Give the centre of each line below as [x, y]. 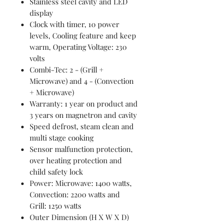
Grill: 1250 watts [55, 205]
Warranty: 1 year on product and [84, 103]
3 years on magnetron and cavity [83, 115]
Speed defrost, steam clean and [82, 126]
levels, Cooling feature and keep [83, 35]
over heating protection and [76, 160]
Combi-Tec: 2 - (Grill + [67, 69]
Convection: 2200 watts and [75, 194]
